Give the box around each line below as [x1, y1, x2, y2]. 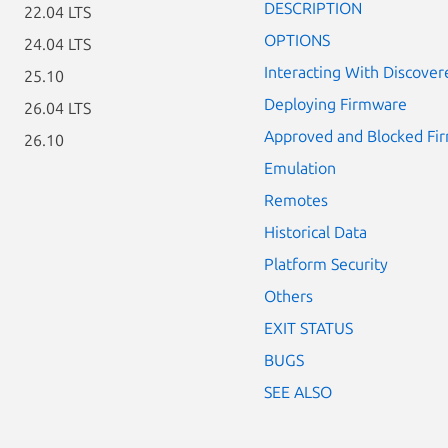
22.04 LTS [24, 3, 91, 21]
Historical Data [264, 222, 367, 241]
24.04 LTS [24, 35, 91, 53]
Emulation [264, 158, 336, 177]
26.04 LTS [24, 99, 91, 117]
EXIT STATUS [264, 318, 353, 337]
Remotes [264, 190, 328, 209]
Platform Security [264, 254, 388, 273]
